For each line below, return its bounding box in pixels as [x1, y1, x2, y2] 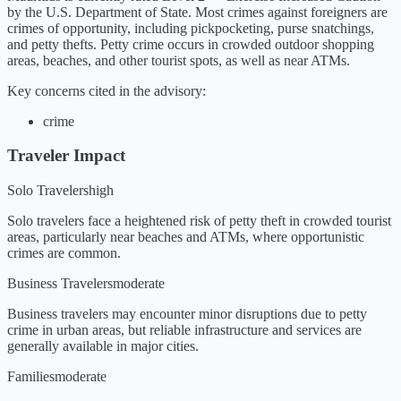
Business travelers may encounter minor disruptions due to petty [7, 306, 367, 322]
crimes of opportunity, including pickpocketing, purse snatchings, [7, 20, 374, 36]
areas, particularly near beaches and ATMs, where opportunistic [7, 229, 364, 245]
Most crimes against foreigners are [195, 4, 388, 20]
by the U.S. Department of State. [7, 4, 192, 20]
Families [7, 369, 55, 385]
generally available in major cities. [7, 338, 199, 354]
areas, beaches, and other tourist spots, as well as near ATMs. [7, 52, 350, 68]
